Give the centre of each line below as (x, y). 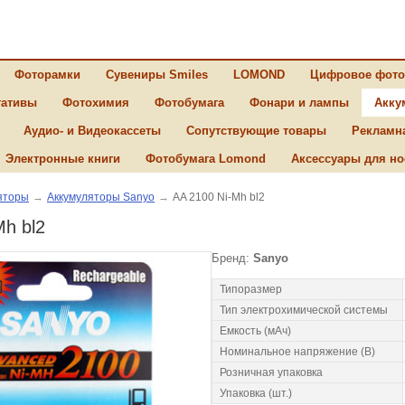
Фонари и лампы (299, 103)
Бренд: (232, 258)
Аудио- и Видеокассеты (92, 131)
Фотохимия (96, 103)
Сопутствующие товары (256, 131)
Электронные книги (63, 159)
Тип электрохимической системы (304, 310)
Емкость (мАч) (255, 331)
